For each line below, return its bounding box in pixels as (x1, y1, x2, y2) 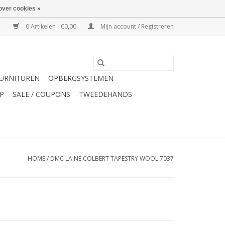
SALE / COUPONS (13, 89, 70, 99)
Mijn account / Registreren (99, 22, 174, 31)
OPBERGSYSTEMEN (48, 73, 114, 83)
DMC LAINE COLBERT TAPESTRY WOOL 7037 (50, 154, 174, 163)
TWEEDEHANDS (79, 89, 132, 99)
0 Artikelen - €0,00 (24, 22, 78, 31)
